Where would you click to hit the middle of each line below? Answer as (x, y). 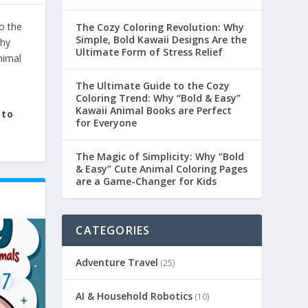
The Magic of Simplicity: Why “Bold (160, 157)
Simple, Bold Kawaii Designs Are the (162, 40)
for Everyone (107, 123)
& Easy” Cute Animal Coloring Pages (162, 169)
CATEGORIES (113, 231)
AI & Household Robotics (134, 296)
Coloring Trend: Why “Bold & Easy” (158, 98)
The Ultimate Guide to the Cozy (153, 86)
